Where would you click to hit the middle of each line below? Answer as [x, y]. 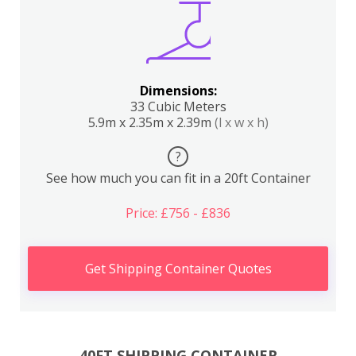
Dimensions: [178, 91]
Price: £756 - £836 [178, 213]
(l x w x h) [241, 122]
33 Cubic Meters [178, 106]
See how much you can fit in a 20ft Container [178, 178]
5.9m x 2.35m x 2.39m [151, 122]
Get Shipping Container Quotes [178, 269]
